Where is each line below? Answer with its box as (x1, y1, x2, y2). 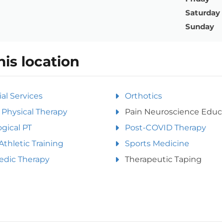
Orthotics (125, 91, 162, 101)
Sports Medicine (125, 138, 189, 148)
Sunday (185, 21, 214, 31)
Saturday (185, 7, 220, 17)
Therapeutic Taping (125, 154, 202, 164)
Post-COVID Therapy (125, 122, 206, 132)
